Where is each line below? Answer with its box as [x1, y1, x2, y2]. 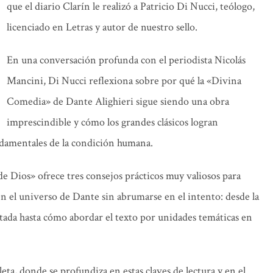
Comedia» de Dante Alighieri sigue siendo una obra [7, 94, 229, 108]
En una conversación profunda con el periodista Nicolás [7, 53, 246, 67]
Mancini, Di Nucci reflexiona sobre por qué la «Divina [7, 74, 241, 88]
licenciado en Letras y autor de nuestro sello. [7, 20, 197, 34]
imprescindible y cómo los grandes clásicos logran [7, 115, 218, 129]
